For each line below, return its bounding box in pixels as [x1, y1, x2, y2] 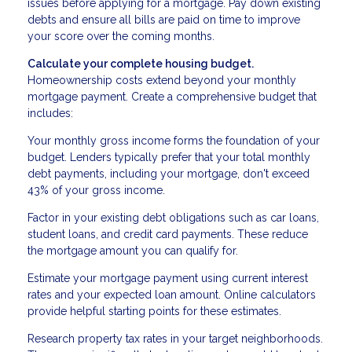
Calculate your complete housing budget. [27, 57, 254, 71]
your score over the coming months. [27, 30, 214, 43]
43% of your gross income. [27, 184, 165, 197]
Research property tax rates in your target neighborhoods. [27, 332, 323, 346]
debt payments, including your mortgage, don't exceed [27, 167, 310, 181]
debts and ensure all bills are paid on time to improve [27, 13, 300, 27]
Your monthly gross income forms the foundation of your [27, 134, 320, 148]
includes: [27, 107, 73, 120]
